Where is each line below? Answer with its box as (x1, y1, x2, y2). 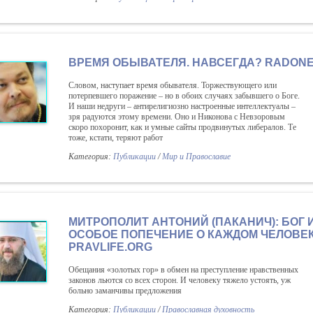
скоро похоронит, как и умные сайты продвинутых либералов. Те (68, 122, 296, 132)
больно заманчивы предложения (68, 286, 182, 296)
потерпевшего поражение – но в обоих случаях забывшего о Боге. (68, 91, 300, 101)
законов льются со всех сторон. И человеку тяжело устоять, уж (68, 275, 291, 285)
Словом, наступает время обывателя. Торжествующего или (68, 80, 277, 90)
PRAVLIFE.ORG (68, 241, 152, 253)
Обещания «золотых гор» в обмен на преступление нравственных (68, 265, 298, 275)
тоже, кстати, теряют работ (68, 133, 163, 143)
